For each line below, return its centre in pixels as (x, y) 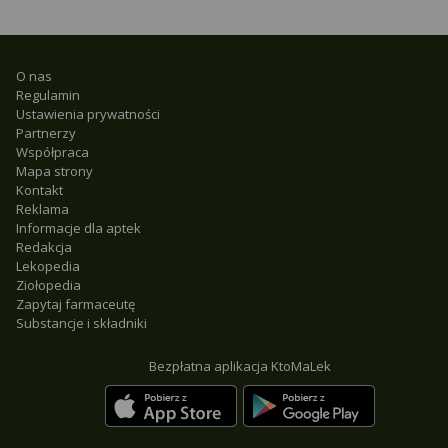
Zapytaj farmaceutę (75, 304)
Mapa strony (54, 171)
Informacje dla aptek (78, 228)
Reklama (42, 209)
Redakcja (44, 247)
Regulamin (48, 95)
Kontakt (39, 190)
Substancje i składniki (81, 323)
